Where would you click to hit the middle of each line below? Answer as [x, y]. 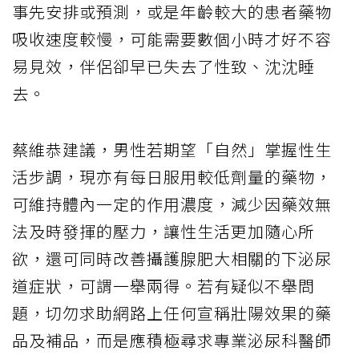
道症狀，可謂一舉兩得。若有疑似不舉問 [163, 286]
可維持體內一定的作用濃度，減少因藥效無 [172, 204]
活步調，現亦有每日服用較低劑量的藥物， [172, 177]
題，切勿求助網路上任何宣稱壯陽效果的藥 [172, 313]
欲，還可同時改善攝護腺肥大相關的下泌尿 [172, 259]
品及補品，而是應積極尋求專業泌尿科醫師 [172, 341]
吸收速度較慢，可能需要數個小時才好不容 [172, 39]
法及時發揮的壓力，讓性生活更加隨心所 [163, 232]
